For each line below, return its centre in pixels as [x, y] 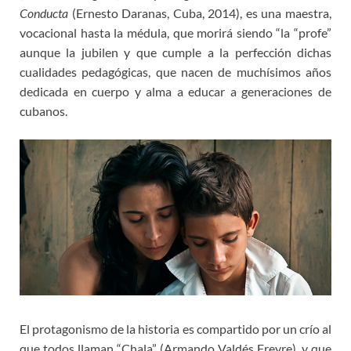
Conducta [44, 13]
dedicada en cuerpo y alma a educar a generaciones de [175, 92]
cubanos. [43, 111]
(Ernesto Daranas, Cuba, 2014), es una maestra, [200, 13]
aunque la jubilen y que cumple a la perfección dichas [175, 52]
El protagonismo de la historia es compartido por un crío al [175, 329]
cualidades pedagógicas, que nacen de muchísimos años [175, 72]
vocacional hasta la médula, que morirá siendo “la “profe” [175, 33]
